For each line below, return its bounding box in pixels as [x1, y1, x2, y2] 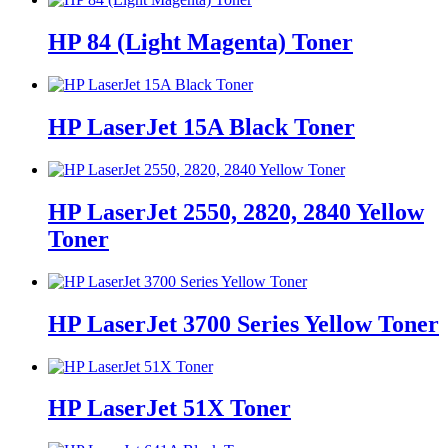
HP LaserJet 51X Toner [48, 395, 291, 422]
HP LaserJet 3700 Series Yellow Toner [48, 310, 439, 337]
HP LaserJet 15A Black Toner [48, 114, 355, 141]
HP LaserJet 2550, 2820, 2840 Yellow [48, 198, 424, 225]
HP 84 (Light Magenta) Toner [48, 29, 353, 56]
